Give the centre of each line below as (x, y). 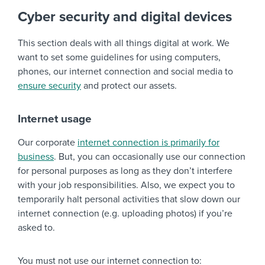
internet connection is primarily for (148, 143)
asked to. (36, 228)
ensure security (49, 86)
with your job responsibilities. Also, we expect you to (126, 185)
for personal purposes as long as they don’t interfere (125, 171)
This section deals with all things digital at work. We (124, 43)
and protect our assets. (129, 86)
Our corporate (48, 143)
